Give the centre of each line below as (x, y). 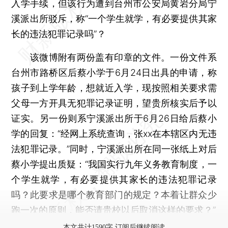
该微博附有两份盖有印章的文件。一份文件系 (114, 57)
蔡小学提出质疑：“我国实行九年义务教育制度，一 (114, 164)
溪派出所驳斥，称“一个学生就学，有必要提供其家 (114, 18)
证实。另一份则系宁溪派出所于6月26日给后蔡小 (114, 118)
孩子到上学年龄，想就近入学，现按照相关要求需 (114, 88)
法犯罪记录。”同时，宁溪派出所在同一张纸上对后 (114, 149)
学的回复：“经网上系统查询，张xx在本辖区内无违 (114, 133)
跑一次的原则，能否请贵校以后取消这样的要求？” (114, 210)
